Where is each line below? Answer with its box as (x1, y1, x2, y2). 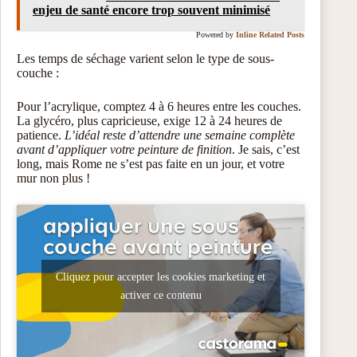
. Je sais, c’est (232, 143, 300, 157)
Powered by (196, 30, 234, 40)
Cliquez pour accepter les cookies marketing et (56, 270, 266, 283)
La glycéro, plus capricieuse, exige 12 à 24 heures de (17, 114, 282, 128)
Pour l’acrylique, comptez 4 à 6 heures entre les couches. (17, 100, 301, 114)
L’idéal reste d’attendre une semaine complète (65, 128, 295, 143)
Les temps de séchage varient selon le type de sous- (17, 52, 274, 66)
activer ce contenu (120, 288, 202, 301)
